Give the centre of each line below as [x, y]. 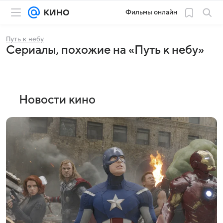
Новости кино [57, 100]
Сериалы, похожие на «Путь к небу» [105, 50]
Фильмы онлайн [151, 12]
